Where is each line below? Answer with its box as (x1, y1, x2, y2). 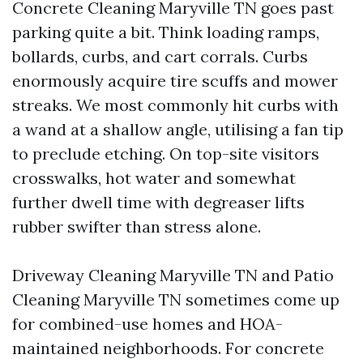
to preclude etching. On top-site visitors (12, 143, 319, 164)
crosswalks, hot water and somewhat (12, 168, 296, 188)
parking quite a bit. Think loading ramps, (12, 22, 319, 42)
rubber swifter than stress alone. (12, 216, 261, 237)
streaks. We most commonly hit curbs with (12, 95, 339, 115)
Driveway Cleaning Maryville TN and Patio (12, 265, 334, 285)
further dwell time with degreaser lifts (12, 192, 305, 212)
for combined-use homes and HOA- (12, 314, 283, 334)
